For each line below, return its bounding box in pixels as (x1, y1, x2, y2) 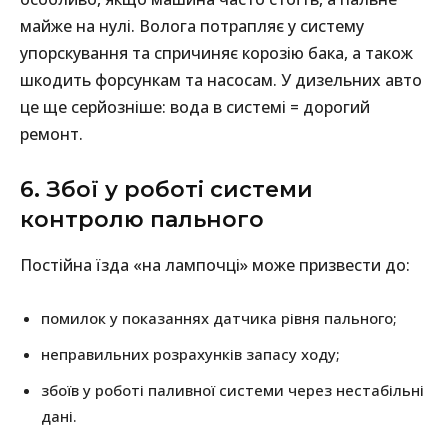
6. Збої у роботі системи (20, 176, 313, 204)
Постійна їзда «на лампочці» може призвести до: (20, 254, 410, 277)
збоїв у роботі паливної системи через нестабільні (41, 380, 424, 401)
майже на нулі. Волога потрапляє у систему (20, 15, 364, 38)
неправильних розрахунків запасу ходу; (41, 344, 340, 365)
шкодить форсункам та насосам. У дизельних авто (20, 69, 422, 92)
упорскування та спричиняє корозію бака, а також (20, 42, 413, 65)
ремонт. (20, 123, 83, 146)
